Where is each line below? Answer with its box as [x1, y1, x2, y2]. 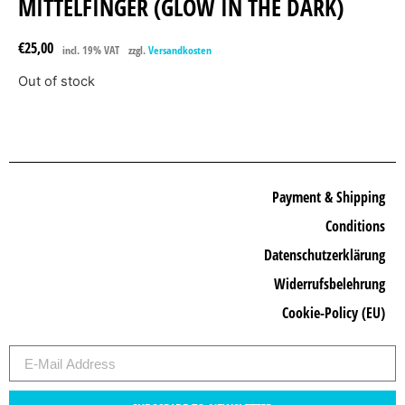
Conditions [325, 216, 385, 237]
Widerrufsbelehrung [274, 274, 385, 295]
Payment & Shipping [272, 187, 385, 208]
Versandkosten [148, 43, 212, 58]
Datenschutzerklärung [264, 245, 385, 266]
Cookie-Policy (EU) [282, 303, 385, 324]
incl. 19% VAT [62, 43, 119, 58]
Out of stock [18, 73, 95, 90]
